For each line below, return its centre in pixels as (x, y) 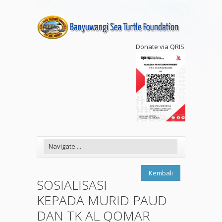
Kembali (161, 173)
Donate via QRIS (160, 47)
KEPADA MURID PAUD (102, 200)
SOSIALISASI (72, 185)
